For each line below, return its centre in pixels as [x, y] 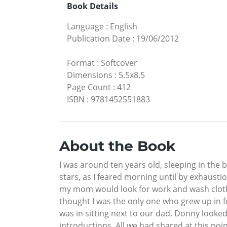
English [124, 26]
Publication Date [99, 38]
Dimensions [90, 75]
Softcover [119, 63]
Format [81, 63]
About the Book [117, 146]
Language [85, 26]
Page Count [89, 87]
